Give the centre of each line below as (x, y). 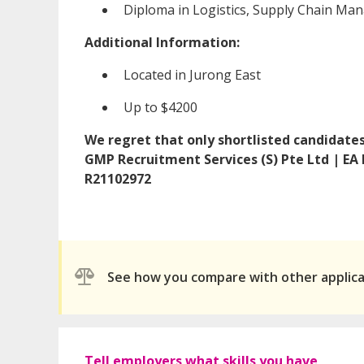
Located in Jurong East (192, 74)
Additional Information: (162, 42)
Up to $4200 (160, 107)
